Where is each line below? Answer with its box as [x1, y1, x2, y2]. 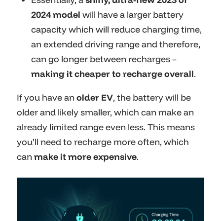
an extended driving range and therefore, [31, 38, 200, 50]
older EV [76, 92, 113, 104]
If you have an [17, 92, 76, 104]
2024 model [31, 9, 80, 21]
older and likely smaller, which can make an [17, 107, 194, 118]
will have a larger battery [80, 9, 184, 21]
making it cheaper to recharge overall [31, 68, 194, 80]
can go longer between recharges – [31, 53, 177, 65]
